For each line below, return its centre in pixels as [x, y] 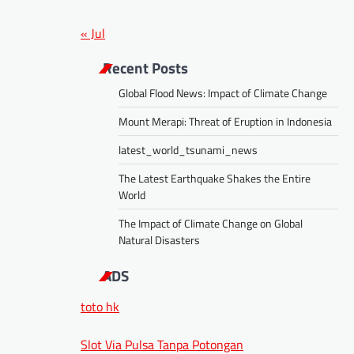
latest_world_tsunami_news [188, 149]
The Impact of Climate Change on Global [211, 223]
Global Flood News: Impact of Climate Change [223, 92]
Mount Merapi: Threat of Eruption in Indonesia [225, 121]
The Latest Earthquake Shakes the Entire [215, 178]
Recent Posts [145, 67]
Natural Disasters [159, 239]
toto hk [100, 306]
